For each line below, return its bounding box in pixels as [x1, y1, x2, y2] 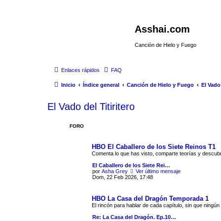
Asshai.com [135, 24, 190, 35]
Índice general [83, 81, 119, 88]
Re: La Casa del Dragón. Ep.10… [92, 214, 176, 220]
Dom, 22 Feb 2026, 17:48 [92, 174, 153, 180]
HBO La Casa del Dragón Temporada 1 [92, 194, 209, 202]
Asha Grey [102, 168, 128, 174]
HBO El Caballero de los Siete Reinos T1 [92, 143, 216, 150]
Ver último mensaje [135, 168, 181, 174]
